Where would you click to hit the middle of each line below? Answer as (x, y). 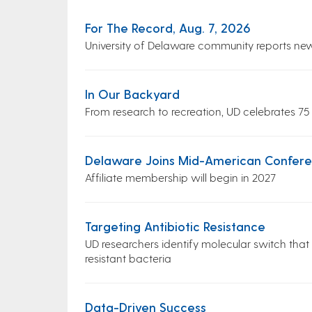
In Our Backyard (132, 94)
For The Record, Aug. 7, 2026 (168, 28)
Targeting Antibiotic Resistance (175, 226)
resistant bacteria (128, 258)
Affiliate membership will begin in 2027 (180, 177)
